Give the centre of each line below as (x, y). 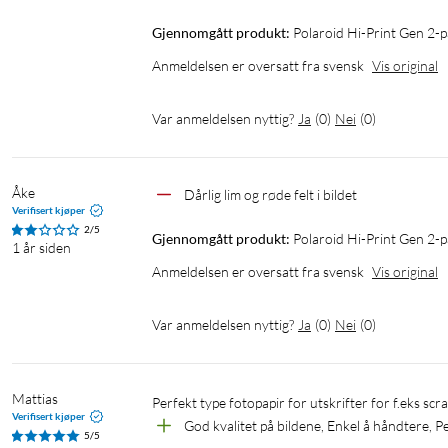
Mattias (35, 399)
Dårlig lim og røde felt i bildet (270, 195)
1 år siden (41, 248)
